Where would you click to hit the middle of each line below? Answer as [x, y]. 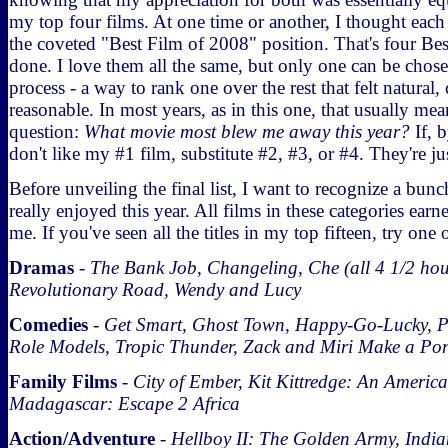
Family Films [63, 381]
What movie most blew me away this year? [247, 131]
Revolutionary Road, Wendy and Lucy [155, 289]
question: [46, 131]
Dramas [41, 267]
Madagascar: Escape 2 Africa [124, 403]
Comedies [48, 324]
